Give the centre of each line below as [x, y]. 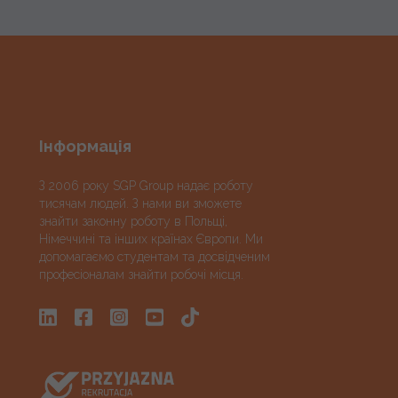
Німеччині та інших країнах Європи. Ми [151, 239]
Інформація [85, 146]
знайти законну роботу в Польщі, [133, 221]
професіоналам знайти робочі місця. [141, 274]
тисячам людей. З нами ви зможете [140, 203]
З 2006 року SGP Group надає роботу [146, 185]
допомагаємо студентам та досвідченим [155, 256]
